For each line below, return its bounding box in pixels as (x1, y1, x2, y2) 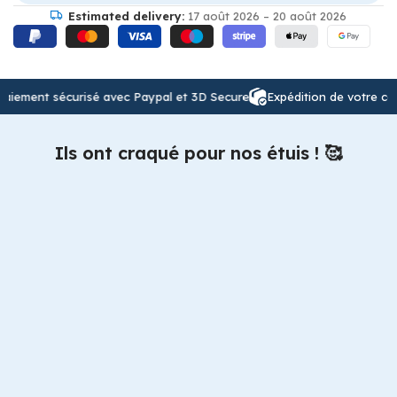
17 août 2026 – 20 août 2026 (183, 8, 346, 23)
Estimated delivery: (67, 8, 184, 23)
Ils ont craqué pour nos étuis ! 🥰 (54, 142, 342, 165)
